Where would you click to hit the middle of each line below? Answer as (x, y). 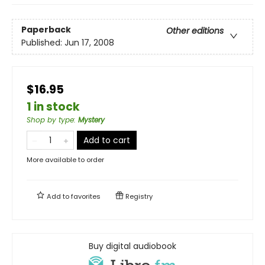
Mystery (91, 119)
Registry (138, 196)
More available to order (65, 159)
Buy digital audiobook (132, 246)
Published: (43, 42)
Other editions (195, 30)
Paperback (46, 29)
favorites (86, 196)
